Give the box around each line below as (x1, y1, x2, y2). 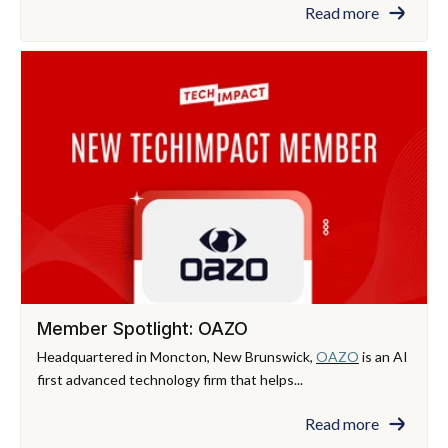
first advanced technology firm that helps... (37, 371, 303, 389)
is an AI (359, 348, 408, 366)
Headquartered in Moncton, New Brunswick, (37, 348, 316, 366)
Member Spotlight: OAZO (37, 318, 248, 340)
